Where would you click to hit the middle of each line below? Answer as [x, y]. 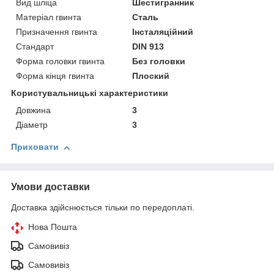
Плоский [151, 76]
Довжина [33, 110]
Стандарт [35, 47]
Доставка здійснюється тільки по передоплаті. [103, 208]
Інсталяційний [163, 32]
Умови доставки [50, 187]
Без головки [159, 61]
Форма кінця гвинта [55, 76]
